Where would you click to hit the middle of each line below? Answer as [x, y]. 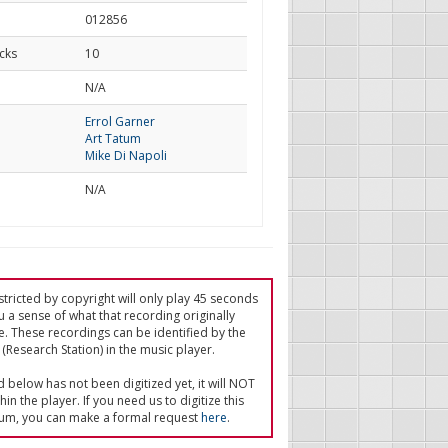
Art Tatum [112, 138]
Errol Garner [119, 121]
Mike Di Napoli [125, 155]
